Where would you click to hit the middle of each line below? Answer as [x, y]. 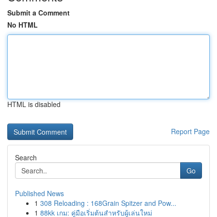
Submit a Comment [39, 13]
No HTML [23, 25]
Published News [39, 193]
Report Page [190, 131]
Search [26, 157]
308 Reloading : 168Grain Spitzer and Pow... [108, 203]
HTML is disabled [34, 104]
